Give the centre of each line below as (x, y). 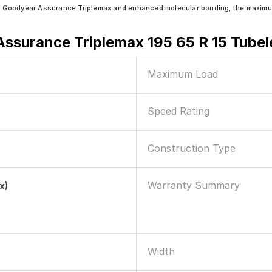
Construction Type (192, 148)
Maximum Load (183, 74)
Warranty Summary (194, 185)
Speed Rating (178, 111)
